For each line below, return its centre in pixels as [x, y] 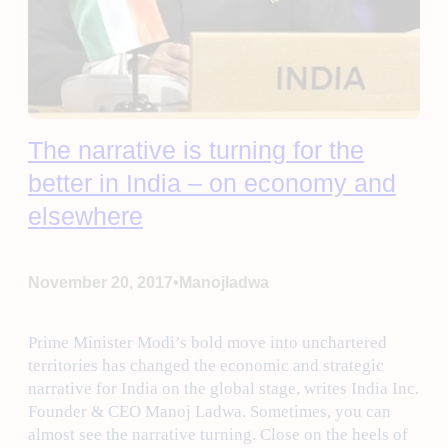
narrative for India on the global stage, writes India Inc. [223, 389]
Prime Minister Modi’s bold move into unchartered [207, 343]
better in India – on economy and [212, 183]
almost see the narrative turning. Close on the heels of [218, 435]
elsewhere [85, 216]
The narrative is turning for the [196, 150]
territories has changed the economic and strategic [206, 366]
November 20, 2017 [100, 282]
